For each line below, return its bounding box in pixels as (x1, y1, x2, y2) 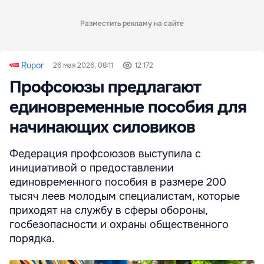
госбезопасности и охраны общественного (9, 217, 229, 231)
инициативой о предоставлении (9, 161, 174, 174)
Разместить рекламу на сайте (80, 18, 184, 28)
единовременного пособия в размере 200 (9, 175, 226, 189)
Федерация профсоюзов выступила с (9, 147, 201, 160)
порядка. (9, 232, 55, 245)
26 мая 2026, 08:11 (53, 60, 113, 70)
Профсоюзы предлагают (9, 76, 201, 98)
